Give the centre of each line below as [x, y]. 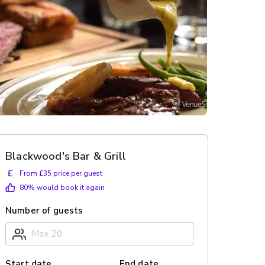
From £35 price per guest [61, 173]
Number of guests [44, 211]
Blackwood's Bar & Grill [66, 156]
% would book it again [66, 188]
